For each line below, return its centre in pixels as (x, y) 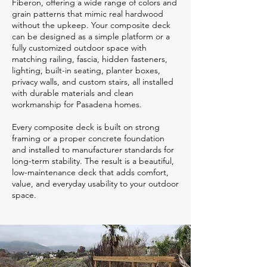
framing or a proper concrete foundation (88, 138)
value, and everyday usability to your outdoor (95, 184)
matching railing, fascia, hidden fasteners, (90, 59)
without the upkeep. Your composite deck (91, 25)
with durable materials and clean (73, 93)
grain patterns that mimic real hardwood (88, 14)
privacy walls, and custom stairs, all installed (93, 82)
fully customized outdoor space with (79, 48)
